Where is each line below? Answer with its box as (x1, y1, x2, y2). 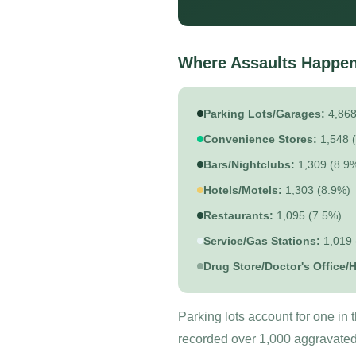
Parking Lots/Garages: (203, 107, 325, 120)
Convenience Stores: (203, 133, 317, 145)
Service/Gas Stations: (203, 234, 320, 247)
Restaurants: (203, 209, 273, 222)
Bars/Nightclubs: (203, 158, 295, 171)
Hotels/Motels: (203, 184, 282, 196)
